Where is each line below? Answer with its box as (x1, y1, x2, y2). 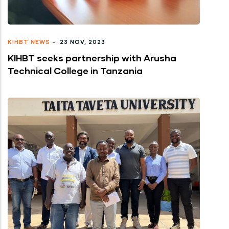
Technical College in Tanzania (8, 64, 143, 76)
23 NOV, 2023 (58, 38, 105, 45)
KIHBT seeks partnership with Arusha (8, 52, 176, 63)
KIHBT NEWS (8, 38, 50, 45)
